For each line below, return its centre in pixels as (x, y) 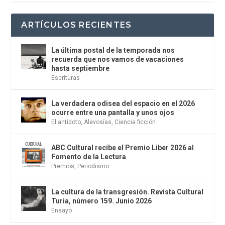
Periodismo (93, 166)
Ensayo (62, 210)
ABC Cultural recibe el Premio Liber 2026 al (123, 147)
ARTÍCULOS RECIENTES (77, 25)
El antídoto (66, 122)
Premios (63, 166)
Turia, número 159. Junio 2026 (102, 201)
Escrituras (66, 78)
